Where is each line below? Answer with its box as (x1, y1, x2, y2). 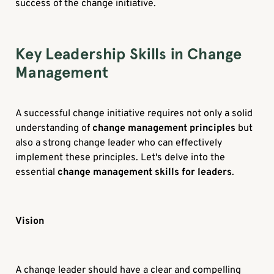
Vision (15, 215, 45, 228)
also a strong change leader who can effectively (15, 137, 223, 150)
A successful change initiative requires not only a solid (15, 108, 253, 120)
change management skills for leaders (57, 166, 232, 179)
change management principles (92, 122, 236, 135)
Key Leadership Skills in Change (15, 45, 242, 64)
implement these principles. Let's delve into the (15, 152, 226, 165)
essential (15, 166, 58, 179)
